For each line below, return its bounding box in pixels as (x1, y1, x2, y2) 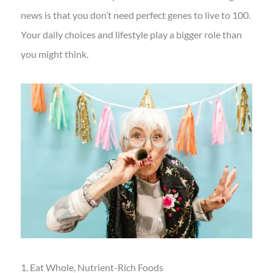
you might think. (20, 48, 88, 60)
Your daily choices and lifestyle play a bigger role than (20, 29, 242, 41)
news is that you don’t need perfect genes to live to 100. (20, 9, 250, 21)
